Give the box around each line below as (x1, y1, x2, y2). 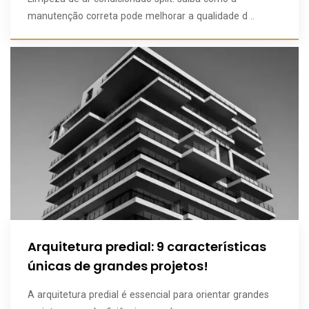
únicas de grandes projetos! (28, 257, 208, 275)
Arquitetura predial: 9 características (28, 237, 266, 255)
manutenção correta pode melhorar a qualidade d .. (28, 10, 255, 21)
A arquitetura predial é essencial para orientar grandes (28, 288, 269, 300)
